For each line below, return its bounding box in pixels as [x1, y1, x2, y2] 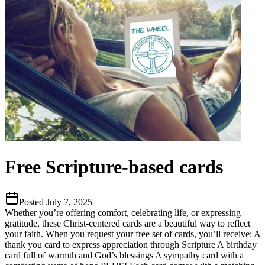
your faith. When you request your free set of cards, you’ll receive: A [5, 228, 260, 239]
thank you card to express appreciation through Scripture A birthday [5, 239, 257, 250]
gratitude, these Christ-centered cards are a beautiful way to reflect [5, 218, 250, 228]
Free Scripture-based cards [5, 156, 223, 178]
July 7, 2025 [46, 196, 92, 207]
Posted [19, 196, 46, 207]
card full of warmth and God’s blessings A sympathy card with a [5, 250, 244, 260]
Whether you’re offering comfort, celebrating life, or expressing [5, 207, 241, 218]
